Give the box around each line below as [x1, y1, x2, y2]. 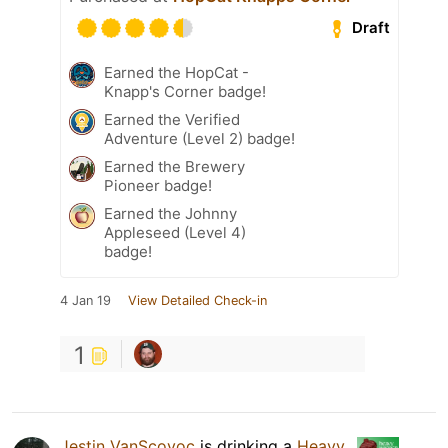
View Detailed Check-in [128, 292, 267, 308]
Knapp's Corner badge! [104, 81, 266, 101]
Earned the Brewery [104, 156, 245, 176]
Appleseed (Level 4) [104, 222, 246, 242]
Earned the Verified [104, 109, 240, 129]
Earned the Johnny [104, 203, 237, 223]
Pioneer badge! [104, 175, 212, 195]
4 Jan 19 [60, 292, 111, 308]
